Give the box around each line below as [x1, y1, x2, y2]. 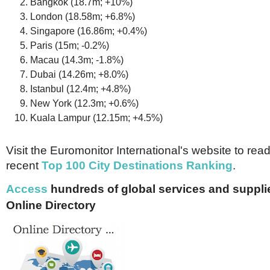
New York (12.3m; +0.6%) [30, 98, 139, 108]
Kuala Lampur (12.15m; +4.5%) [30, 112, 163, 123]
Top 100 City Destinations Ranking [42, 159, 233, 172]
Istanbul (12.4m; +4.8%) [30, 83, 131, 94]
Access [6, 182, 48, 195]
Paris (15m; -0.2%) [30, 40, 109, 51]
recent [6, 159, 42, 172]
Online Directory [6, 198, 96, 212]
